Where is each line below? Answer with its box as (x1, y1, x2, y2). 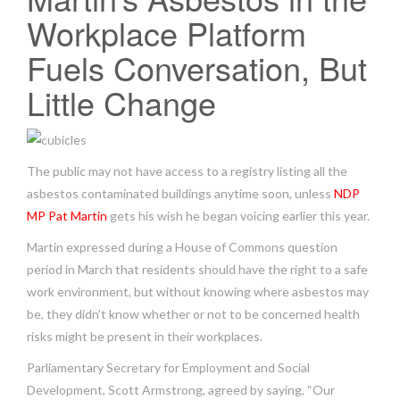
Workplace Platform (27, 9, 306, 55)
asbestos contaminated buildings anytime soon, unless (27, 185, 334, 201)
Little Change (27, 79, 216, 125)
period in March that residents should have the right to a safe (27, 261, 368, 277)
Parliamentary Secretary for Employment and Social (27, 359, 310, 375)
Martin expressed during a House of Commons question (27, 238, 337, 254)
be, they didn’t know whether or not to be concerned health (27, 305, 360, 321)
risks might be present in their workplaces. (27, 328, 262, 344)
